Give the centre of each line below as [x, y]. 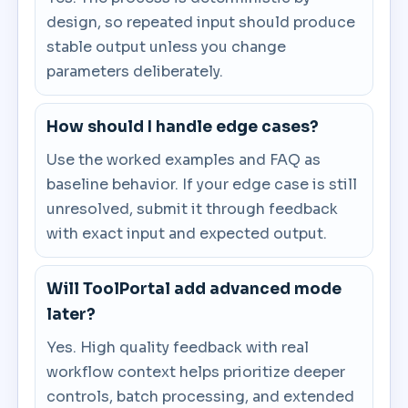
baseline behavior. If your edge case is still [202, 184]
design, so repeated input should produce [201, 22]
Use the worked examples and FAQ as [184, 160]
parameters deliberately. [135, 71]
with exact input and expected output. [187, 234]
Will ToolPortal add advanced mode [194, 289]
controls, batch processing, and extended [201, 397]
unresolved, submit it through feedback [193, 209]
